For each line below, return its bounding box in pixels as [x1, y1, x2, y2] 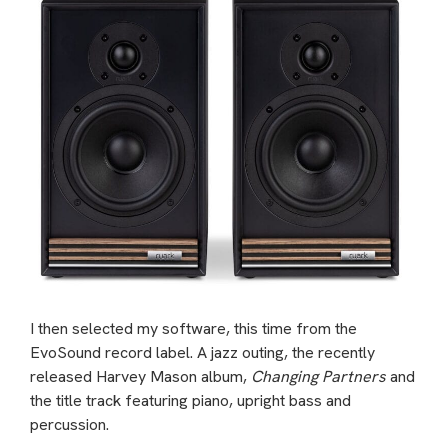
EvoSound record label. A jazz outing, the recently [30, 342, 375, 364]
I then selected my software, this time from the [30, 318, 357, 340]
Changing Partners [251, 366, 386, 388]
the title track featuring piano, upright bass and [30, 390, 351, 412]
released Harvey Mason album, [30, 366, 251, 388]
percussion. [30, 414, 109, 436]
